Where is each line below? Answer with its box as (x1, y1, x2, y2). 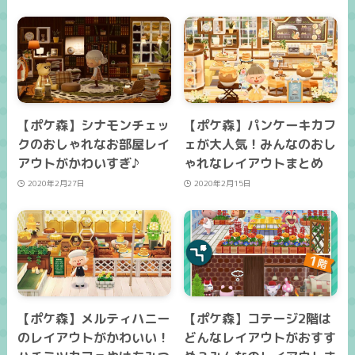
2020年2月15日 (193, 177, 251, 189)
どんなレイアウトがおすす (184, 328, 337, 346)
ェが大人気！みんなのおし (184, 136, 337, 154)
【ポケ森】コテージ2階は (184, 309, 332, 327)
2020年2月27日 (27, 177, 85, 189)
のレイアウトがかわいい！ (17, 328, 170, 346)
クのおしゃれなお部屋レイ (17, 136, 170, 154)
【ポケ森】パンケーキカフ (184, 116, 337, 135)
